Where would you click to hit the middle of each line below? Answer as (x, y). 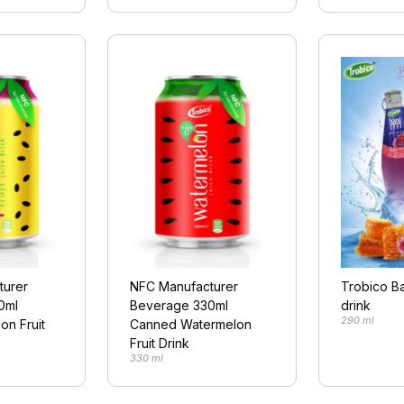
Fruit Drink (160, 344)
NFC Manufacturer (184, 287)
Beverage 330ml (179, 306)
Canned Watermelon (191, 325)
